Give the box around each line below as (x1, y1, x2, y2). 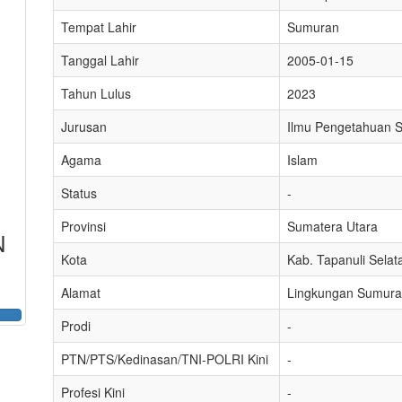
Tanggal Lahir (61, 51, 139, 69)
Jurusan (61, 118, 107, 135)
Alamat (61, 284, 100, 301)
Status (61, 184, 97, 202)
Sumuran (287, 18, 339, 36)
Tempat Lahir (61, 18, 136, 36)
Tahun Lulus (61, 84, 131, 102)
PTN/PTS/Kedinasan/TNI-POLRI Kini (61, 350, 268, 368)
